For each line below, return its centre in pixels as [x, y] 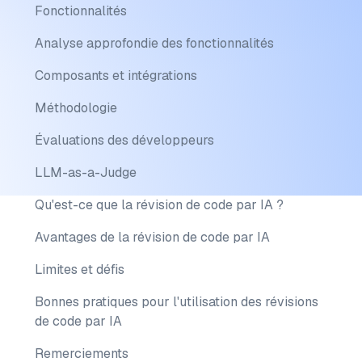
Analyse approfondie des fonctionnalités [154, 43]
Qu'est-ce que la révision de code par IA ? [159, 205]
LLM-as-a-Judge [85, 173]
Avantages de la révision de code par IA [152, 237]
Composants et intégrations [116, 76]
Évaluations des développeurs [124, 140]
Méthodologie [76, 108]
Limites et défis [79, 269]
